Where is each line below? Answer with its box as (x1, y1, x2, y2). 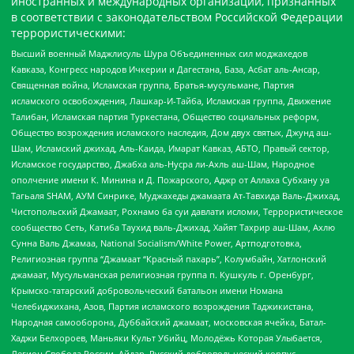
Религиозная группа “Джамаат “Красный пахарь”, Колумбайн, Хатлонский (11, 252, 326, 265)
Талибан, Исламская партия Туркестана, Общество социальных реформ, (11, 110, 319, 122)
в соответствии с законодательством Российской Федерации (11, 9, 343, 25)
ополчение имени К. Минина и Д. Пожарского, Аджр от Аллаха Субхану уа (11, 173, 330, 186)
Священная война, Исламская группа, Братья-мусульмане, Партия (11, 78, 294, 91)
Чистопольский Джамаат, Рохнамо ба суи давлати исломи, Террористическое (11, 205, 343, 217)
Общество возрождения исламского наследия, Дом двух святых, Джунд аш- (11, 126, 332, 138)
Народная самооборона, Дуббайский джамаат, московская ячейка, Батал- (11, 315, 326, 328)
